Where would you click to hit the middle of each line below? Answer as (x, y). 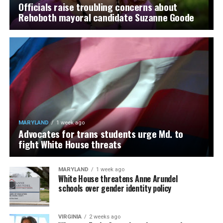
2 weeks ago (105, 217)
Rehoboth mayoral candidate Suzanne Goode (106, 17)
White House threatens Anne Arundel (118, 178)
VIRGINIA (70, 217)
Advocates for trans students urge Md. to (101, 133)
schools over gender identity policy (115, 188)
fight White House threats (70, 144)
